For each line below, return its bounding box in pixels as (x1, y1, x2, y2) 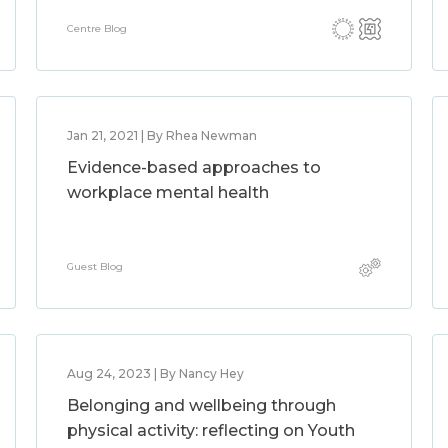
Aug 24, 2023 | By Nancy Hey (66, 366, 244, 381)
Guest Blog (66, 260, 123, 273)
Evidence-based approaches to (66, 158, 321, 177)
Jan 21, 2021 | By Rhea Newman (66, 128, 257, 143)
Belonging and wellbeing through (66, 396, 336, 415)
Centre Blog (66, 22, 127, 35)
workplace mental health (66, 183, 269, 202)
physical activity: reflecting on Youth (66, 421, 355, 440)
